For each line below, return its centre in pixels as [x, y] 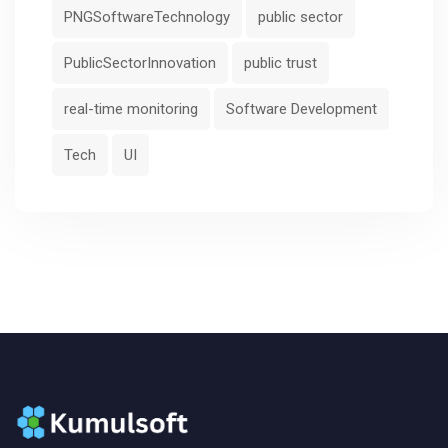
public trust [280, 62]
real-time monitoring [131, 108]
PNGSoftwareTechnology [147, 16]
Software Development [301, 108]
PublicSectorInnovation [140, 62]
